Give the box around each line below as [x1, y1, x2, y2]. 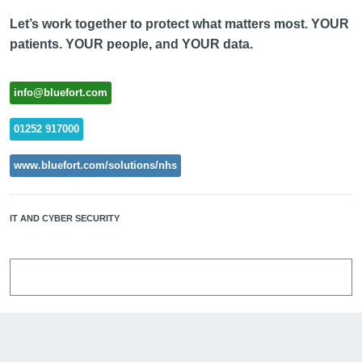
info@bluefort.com [13, 86, 107, 99]
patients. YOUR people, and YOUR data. [9, 37, 253, 51]
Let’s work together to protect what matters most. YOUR [9, 17, 349, 31]
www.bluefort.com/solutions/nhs [13, 159, 177, 171]
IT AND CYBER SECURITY [9, 213, 120, 223]
